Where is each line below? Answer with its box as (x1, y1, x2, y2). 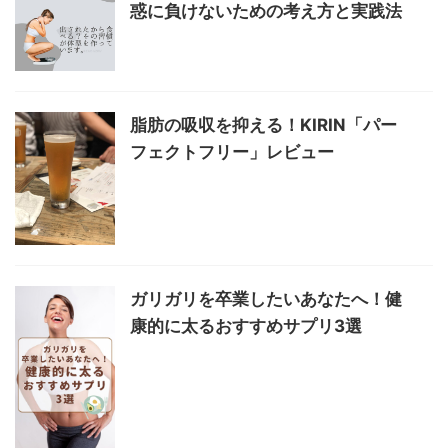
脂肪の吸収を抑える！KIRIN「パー (130, 114, 397, 135)
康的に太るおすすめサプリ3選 (130, 315, 362, 336)
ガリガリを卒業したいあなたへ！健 (130, 288, 402, 309)
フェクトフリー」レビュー (130, 141, 334, 162)
